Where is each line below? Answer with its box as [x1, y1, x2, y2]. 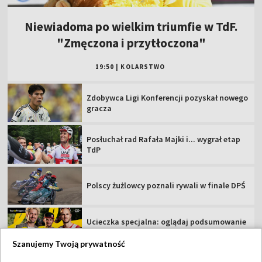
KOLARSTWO [120, 62, 166, 71]
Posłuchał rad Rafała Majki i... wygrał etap [87, 133, 241, 144]
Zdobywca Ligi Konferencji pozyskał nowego [87, 92, 249, 103]
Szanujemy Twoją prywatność [12, 239, 125, 249]
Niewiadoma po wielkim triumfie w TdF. [25, 18, 237, 35]
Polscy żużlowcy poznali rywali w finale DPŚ [87, 180, 246, 191]
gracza [87, 102, 112, 113]
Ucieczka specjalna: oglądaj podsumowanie [87, 216, 247, 227]
